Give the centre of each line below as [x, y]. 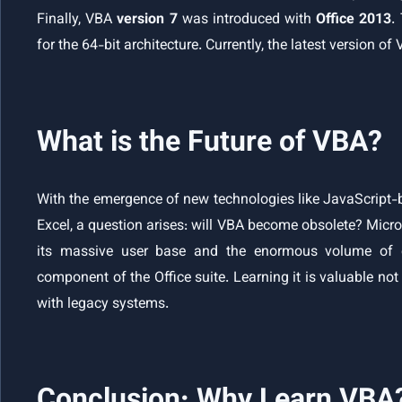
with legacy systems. [103, 305]
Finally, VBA [77, 21]
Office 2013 [354, 21]
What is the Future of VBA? [210, 143]
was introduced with [247, 21]
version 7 [147, 21]
